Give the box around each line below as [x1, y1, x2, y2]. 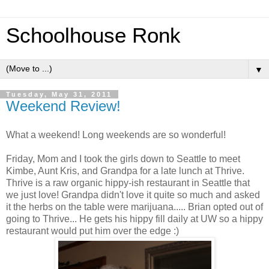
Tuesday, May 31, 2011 [6, 91, 112, 98]
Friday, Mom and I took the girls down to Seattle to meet [6, 153, 240, 164]
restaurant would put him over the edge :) [6, 225, 179, 236]
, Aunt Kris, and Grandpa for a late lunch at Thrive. [34, 165, 244, 176]
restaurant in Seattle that [144, 177, 250, 188]
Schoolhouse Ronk [6, 24, 181, 47]
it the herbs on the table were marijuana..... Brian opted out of [6, 201, 263, 212]
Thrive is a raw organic [6, 177, 105, 188]
